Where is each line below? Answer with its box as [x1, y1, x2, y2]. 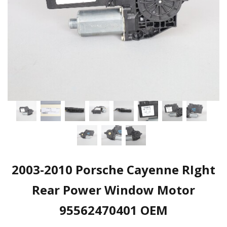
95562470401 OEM [59, 202, 168, 218]
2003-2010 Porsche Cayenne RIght [12, 161, 215, 178]
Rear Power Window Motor [32, 181, 195, 198]
